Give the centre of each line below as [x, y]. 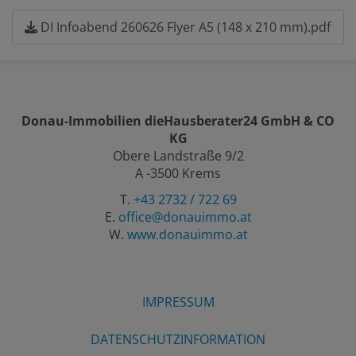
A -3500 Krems [178, 173]
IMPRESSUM [178, 302]
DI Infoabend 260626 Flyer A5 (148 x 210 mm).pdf [184, 27]
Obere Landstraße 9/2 [178, 156]
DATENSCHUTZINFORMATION [178, 339]
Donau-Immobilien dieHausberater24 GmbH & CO [178, 121]
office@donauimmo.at [185, 217]
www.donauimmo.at [187, 234]
